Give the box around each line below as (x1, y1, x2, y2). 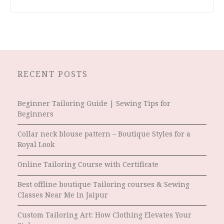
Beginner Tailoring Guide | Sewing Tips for (17, 99, 170, 107)
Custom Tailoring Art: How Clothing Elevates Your (17, 210, 191, 219)
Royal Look (17, 140, 54, 148)
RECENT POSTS (17, 69, 88, 79)
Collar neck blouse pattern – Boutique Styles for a (17, 129, 190, 138)
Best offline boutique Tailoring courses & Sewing (17, 180, 189, 188)
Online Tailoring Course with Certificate (17, 160, 158, 168)
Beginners (17, 109, 53, 118)
